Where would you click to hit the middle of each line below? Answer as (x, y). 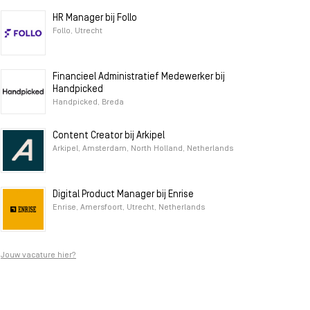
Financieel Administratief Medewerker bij (139, 77)
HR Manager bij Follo (95, 18)
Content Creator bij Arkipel (109, 136)
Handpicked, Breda (88, 102)
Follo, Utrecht (77, 31)
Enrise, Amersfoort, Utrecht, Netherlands (129, 208)
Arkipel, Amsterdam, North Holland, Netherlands (143, 149)
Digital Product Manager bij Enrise (123, 195)
